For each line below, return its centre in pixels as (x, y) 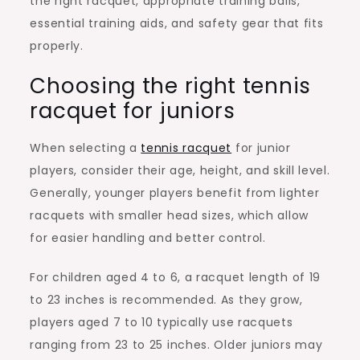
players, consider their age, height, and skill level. (180, 170)
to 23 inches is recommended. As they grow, (166, 299)
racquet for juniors (133, 110)
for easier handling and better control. (148, 237)
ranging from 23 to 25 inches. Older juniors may (176, 344)
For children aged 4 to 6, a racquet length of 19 (176, 277)
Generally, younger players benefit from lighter (175, 192)
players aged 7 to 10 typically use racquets (162, 322)
